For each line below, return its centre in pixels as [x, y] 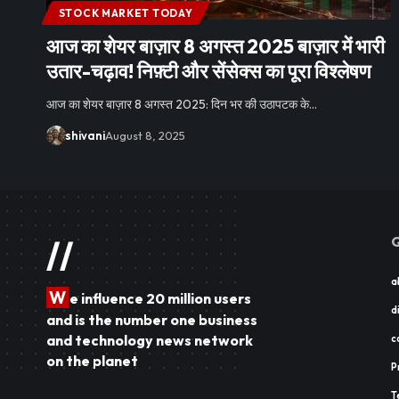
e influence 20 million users [160, 298]
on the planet [92, 360]
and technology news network [150, 340]
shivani [85, 135]
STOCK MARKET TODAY [126, 12]
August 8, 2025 [145, 135]
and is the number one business [152, 319]
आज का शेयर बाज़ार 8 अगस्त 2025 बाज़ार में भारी [216, 46]
